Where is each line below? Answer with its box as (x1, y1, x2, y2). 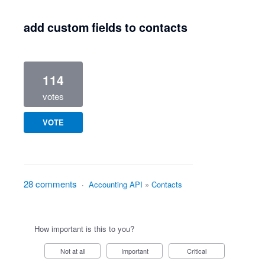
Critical (192, 246, 206, 256)
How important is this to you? (34, 223, 134, 234)
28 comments (24, 177, 77, 190)
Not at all (64, 246, 85, 256)
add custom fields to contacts (24, 19, 188, 35)
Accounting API (89, 179, 143, 190)
